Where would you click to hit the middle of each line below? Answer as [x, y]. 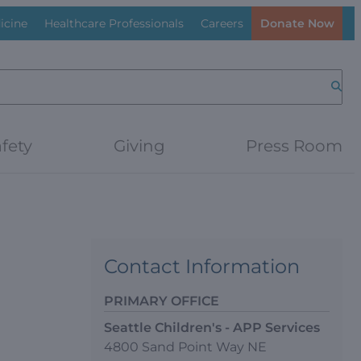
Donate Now [297, 23]
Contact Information [201, 266]
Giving [139, 146]
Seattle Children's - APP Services [212, 328]
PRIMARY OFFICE [161, 301]
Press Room [294, 146]
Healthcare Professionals [114, 23]
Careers [222, 23]
